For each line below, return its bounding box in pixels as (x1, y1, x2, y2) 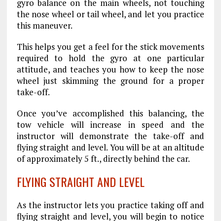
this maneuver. (16, 20, 73, 31)
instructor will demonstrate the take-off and (16, 130, 205, 142)
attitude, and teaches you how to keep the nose (16, 64, 205, 75)
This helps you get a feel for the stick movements (16, 41, 205, 52)
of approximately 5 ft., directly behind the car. (16, 153, 190, 164)
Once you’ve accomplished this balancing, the (16, 108, 205, 119)
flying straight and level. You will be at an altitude (16, 142, 205, 153)
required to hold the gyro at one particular (16, 52, 205, 64)
